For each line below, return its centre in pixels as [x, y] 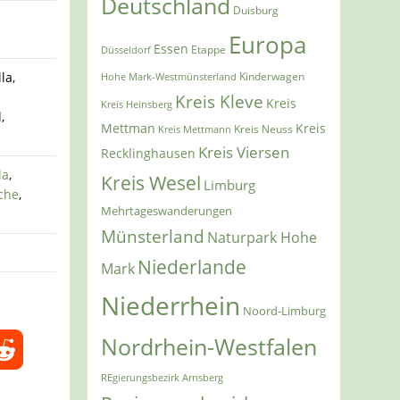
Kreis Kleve [220, 102]
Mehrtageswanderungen [167, 211]
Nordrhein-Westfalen [209, 347]
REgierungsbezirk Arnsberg [162, 378]
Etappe [209, 50]
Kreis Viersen [244, 153]
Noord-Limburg [285, 311]
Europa [268, 46]
